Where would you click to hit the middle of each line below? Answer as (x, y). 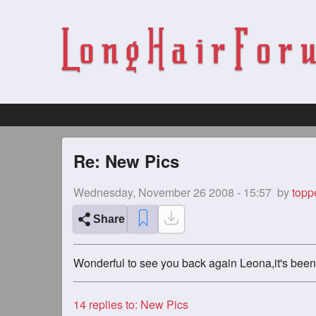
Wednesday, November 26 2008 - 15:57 (172, 192)
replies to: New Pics (137, 304)
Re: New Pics (126, 161)
